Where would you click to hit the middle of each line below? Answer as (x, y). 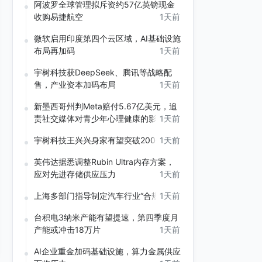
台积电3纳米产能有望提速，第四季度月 (106, 218)
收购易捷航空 (58, 17)
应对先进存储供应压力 (75, 174)
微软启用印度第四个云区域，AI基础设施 (107, 39)
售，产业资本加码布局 (75, 85)
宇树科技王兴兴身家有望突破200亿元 (103, 140)
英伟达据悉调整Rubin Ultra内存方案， (104, 162)
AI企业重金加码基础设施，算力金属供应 (107, 251)
